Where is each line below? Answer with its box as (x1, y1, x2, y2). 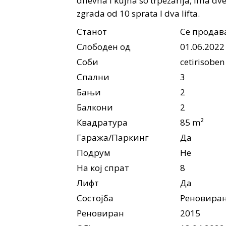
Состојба (77, 192, 114, 204)
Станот (77, 25, 107, 37)
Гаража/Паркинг (77, 131, 149, 143)
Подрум (77, 146, 110, 158)
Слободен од (77, 40, 131, 52)
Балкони (77, 101, 113, 113)
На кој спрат (77, 161, 129, 174)
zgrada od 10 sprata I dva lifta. (77, 7, 202, 19)
